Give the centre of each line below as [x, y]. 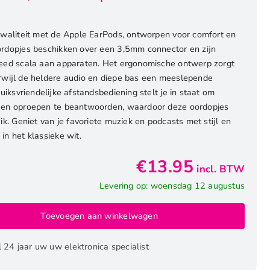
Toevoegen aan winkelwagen [99, 216]
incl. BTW [221, 169]
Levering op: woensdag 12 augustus [172, 185]
